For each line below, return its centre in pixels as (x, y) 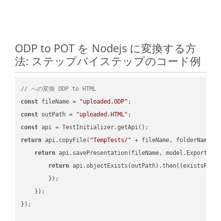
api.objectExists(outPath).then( (125, 166)
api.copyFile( (66, 140)
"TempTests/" (111, 140)
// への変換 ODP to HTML (59, 89)
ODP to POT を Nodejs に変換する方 (106, 48)
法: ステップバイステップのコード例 (108, 60)
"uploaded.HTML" (102, 114)
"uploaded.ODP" (104, 101)
